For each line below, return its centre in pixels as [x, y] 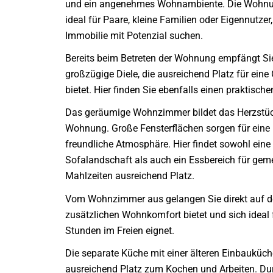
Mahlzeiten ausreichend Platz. [130, 176]
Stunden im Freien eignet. [120, 230]
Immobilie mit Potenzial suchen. [134, 36]
